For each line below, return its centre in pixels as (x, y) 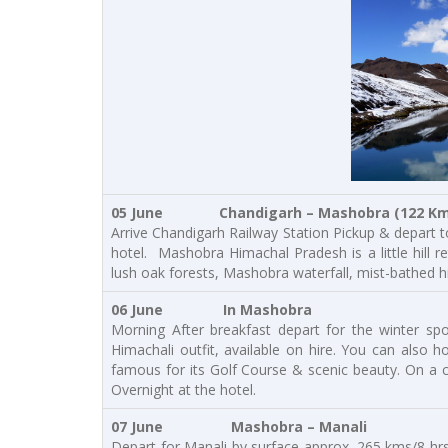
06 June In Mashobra (211, 309)
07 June (143, 426)
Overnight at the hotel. (183, 389)
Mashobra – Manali (301, 426)
